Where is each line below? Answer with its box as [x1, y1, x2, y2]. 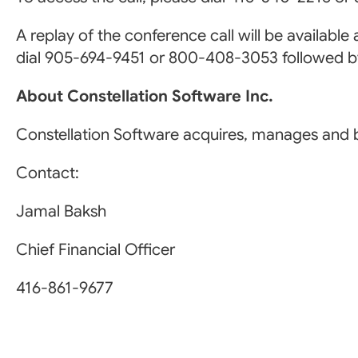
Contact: [16, 163, 79, 183]
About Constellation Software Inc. [16, 86, 273, 106]
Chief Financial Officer [16, 240, 175, 260]
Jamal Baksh [16, 201, 106, 221]
